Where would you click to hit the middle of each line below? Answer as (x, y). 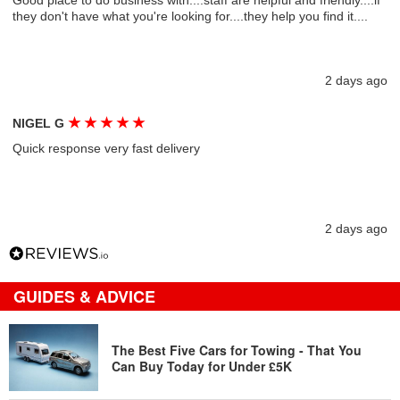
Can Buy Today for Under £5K (202, 366)
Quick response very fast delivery (107, 148)
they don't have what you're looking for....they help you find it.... (191, 16)
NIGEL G (41, 123)
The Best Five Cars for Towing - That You (237, 350)
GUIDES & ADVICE (84, 296)
